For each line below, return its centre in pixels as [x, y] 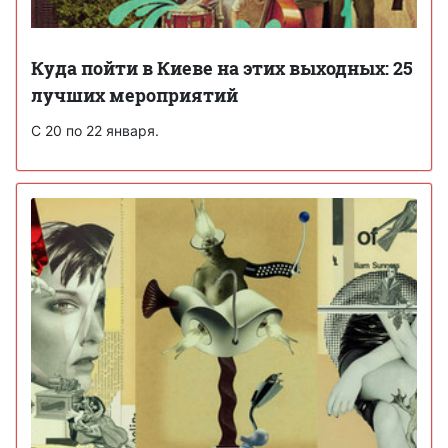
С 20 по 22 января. [95, 130]
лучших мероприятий [134, 94]
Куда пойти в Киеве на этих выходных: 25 [222, 67]
